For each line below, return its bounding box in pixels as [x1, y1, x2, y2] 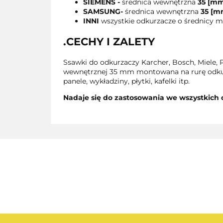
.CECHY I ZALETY [63, 35, 155, 48]
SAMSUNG [83, 6, 120, 16]
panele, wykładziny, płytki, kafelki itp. [63, 76, 190, 86]
